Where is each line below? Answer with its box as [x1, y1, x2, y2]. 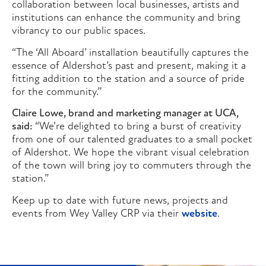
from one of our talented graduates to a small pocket [12, 134, 252, 146]
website [182, 208, 217, 220]
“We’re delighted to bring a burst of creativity [33, 121, 241, 133]
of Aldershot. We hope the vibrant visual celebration [12, 147, 249, 159]
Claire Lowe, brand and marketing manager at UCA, [12, 108, 239, 120]
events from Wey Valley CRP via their [12, 208, 182, 220]
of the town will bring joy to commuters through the [12, 160, 251, 172]
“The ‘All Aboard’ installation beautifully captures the [12, 47, 249, 59]
